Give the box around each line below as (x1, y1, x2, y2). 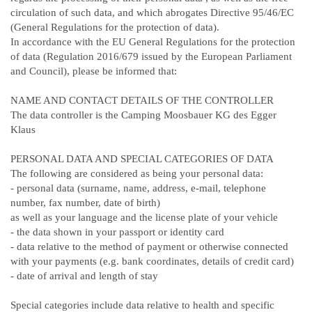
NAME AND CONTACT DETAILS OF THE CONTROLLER (10, 95, 274, 106)
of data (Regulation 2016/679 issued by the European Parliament (10, 51, 292, 62)
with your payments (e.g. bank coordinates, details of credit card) (10, 256, 294, 267)
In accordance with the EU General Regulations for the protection (10, 36, 295, 47)
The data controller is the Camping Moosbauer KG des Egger (10, 109, 276, 120)
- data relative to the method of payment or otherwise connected (10, 241, 288, 252)
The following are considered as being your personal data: (10, 168, 263, 179)
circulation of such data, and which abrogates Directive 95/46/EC (10, 7, 294, 18)
